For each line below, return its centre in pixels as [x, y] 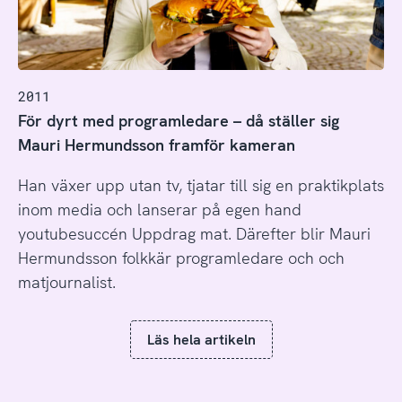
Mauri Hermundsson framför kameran [156, 145]
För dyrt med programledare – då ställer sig [178, 121]
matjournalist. [66, 283]
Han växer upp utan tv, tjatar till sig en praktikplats [201, 186]
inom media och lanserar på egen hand [159, 210]
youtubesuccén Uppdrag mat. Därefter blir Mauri [194, 234]
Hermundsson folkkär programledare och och [181, 258]
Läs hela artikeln [201, 339]
